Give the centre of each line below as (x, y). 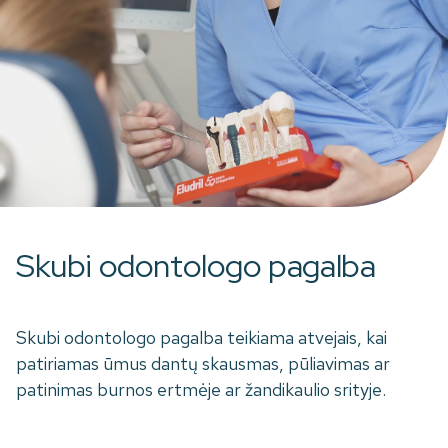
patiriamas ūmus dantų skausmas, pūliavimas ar (203, 364)
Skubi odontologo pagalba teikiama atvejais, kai (201, 338)
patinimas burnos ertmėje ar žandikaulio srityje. (201, 390)
